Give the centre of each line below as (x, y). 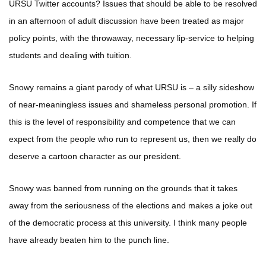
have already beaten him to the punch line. (89, 240)
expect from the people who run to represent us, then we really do (133, 139)
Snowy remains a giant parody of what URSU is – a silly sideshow (132, 88)
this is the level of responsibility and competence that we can (122, 122)
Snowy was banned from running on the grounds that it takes (123, 189)
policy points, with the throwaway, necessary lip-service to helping (132, 38)
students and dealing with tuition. (70, 56)
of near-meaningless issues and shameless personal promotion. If (133, 105)
